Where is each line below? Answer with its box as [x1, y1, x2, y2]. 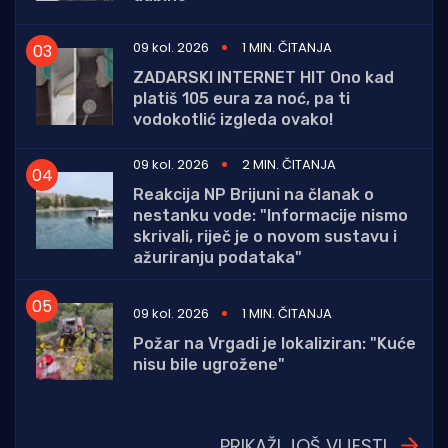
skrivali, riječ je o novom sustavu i [133, 227, 397, 247]
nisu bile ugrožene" [133, 354, 285, 374]
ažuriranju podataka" [133, 248, 302, 268]
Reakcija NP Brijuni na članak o [133, 185, 374, 205]
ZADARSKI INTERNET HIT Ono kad [133, 68, 394, 88]
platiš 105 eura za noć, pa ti [133, 89, 350, 109]
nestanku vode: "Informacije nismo [133, 206, 408, 226]
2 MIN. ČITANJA [242, 155, 336, 175]
